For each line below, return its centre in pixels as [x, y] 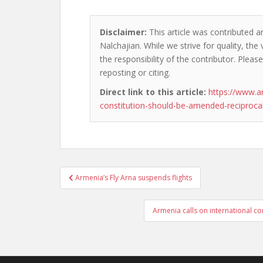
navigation [98, 189]
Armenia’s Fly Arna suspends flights [134, 178]
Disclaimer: [123, 32]
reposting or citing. [135, 73]
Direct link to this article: [153, 92]
